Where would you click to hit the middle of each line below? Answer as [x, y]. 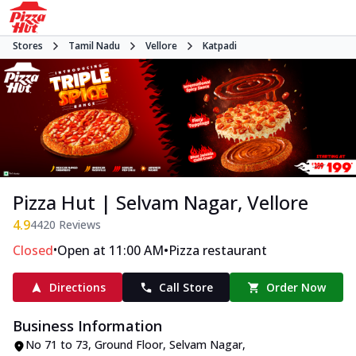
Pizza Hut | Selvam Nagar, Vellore [161, 203]
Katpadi [220, 46]
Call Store [186, 288]
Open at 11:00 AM [110, 251]
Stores [28, 46]
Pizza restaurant [218, 251]
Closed [33, 251]
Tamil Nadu [94, 46]
